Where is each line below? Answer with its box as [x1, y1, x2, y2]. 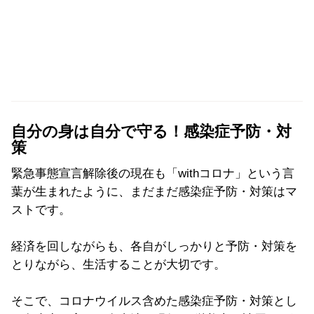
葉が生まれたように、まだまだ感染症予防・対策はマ [11, 184, 297, 198]
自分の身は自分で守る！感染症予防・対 [11, 123, 292, 140]
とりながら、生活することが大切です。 [11, 257, 226, 271]
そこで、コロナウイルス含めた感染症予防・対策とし [11, 294, 297, 308]
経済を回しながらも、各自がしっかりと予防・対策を [11, 239, 297, 253]
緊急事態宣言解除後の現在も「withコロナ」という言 [11, 166, 294, 180]
